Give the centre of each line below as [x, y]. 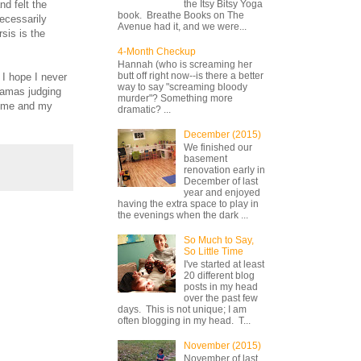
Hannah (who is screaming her [185, 64]
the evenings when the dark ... [183, 216]
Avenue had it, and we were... [182, 26]
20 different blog [219, 276]
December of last [220, 182]
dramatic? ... [144, 109]
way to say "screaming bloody [183, 87]
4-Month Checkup [157, 51]
